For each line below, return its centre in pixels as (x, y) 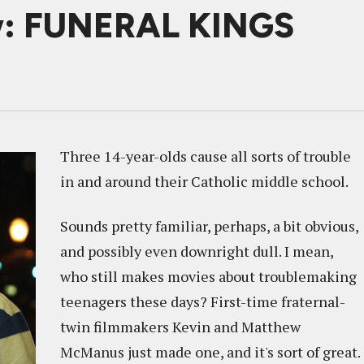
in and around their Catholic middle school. (204, 181)
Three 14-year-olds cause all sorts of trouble (206, 156)
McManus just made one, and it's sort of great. (210, 352)
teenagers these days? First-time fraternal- (203, 301)
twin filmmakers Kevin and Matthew (180, 327)
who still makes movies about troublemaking (208, 276)
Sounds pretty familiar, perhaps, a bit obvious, (209, 226)
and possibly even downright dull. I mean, (197, 251)
